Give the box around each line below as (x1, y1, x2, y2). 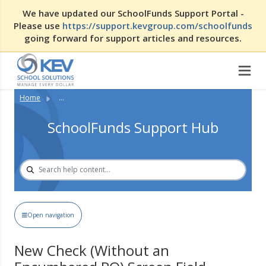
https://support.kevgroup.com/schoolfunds (62, 20, 252, 31)
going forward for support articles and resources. (24, 32, 242, 44)
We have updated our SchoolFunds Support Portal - (22, 7, 244, 19)
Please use (14, 20, 62, 31)
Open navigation (27, 211, 75, 219)
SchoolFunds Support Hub (47, 117, 218, 137)
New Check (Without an (14, 240, 170, 261)
